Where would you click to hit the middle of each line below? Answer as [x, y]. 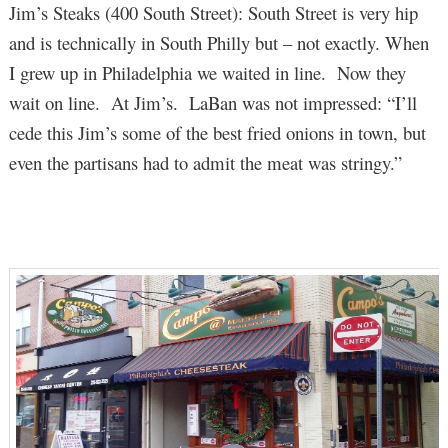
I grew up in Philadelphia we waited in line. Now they [207, 72]
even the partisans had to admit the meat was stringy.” [205, 162]
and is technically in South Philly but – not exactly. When [218, 42]
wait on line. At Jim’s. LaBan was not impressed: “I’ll [212, 102]
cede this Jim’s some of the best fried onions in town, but [217, 132]
